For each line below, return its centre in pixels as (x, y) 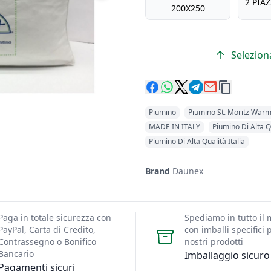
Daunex (187, 171)
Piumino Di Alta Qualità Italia (197, 141)
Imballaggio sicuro (227, 255)
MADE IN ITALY (175, 127)
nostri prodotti (214, 242)
